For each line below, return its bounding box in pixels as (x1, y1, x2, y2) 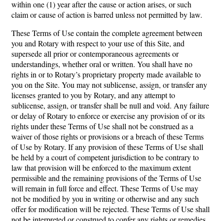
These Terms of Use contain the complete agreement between (11, 27, 202, 38)
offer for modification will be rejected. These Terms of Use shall (11, 203, 210, 214)
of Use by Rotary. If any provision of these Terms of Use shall (11, 141, 203, 152)
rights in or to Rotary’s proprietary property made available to (11, 69, 201, 79)
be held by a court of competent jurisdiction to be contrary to (11, 151, 199, 162)
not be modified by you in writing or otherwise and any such (11, 193, 199, 204)
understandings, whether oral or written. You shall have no (11, 58, 192, 69)
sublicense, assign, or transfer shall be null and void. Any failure (11, 100, 209, 110)
